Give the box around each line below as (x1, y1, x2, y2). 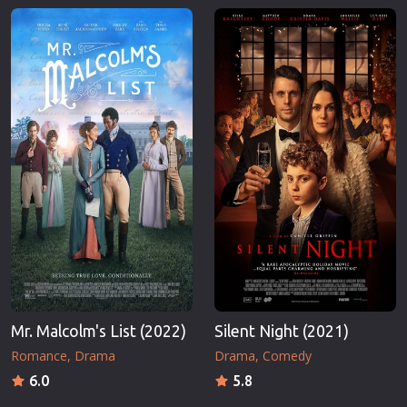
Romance (11, 346, 67, 364)
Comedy (263, 346, 312, 364)
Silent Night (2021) (214, 322, 349, 340)
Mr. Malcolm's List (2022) (11, 322, 186, 340)
